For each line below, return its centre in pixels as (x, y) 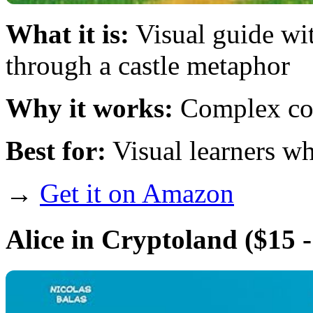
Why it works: (89, 108)
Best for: (56, 151)
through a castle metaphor (148, 66)
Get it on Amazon (137, 194)
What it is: (67, 34)
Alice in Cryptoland (122, 240)
